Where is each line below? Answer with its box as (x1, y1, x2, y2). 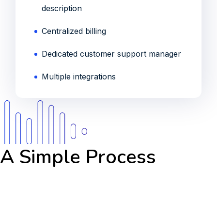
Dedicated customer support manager (42, 49, 181, 59)
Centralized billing (42, 26, 106, 36)
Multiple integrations (42, 72, 116, 81)
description (42, 3, 82, 13)
